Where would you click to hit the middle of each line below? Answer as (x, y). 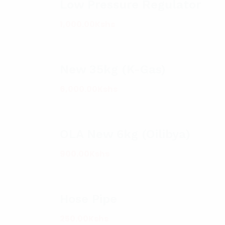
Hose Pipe (88, 199)
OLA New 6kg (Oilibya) (125, 134)
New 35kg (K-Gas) (113, 69)
